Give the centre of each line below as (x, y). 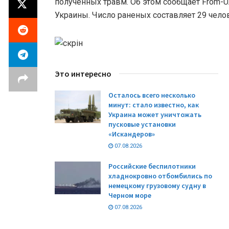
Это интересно (83, 73)
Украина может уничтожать (155, 114)
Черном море (130, 195)
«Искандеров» (132, 134)
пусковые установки (142, 124)
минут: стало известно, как (154, 105)
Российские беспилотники (152, 166)
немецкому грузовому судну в (157, 185)
